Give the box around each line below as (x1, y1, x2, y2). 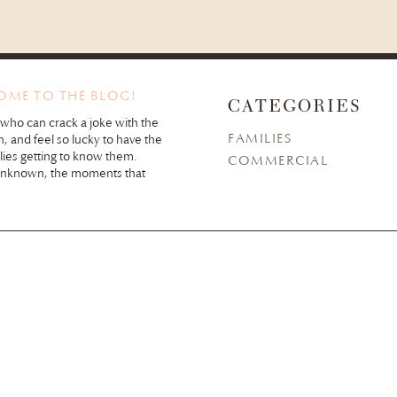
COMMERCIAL (228, 152, 328, 168)
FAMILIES (228, 130, 292, 146)
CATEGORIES (228, 99, 362, 117)
